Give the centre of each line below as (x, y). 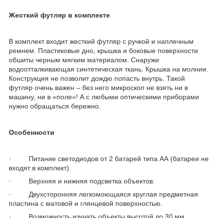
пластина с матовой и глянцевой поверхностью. (86, 203)
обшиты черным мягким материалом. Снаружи (84, 60)
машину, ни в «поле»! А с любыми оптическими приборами (104, 97)
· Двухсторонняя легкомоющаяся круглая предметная (103, 194)
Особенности (32, 132)
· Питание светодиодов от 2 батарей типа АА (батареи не (109, 158)
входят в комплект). (40, 168)
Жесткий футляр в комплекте (59, 15)
